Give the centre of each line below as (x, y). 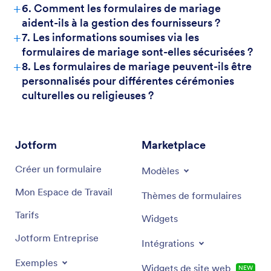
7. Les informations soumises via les (110, 37)
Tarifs (27, 215)
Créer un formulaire (58, 169)
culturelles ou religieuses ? (88, 95)
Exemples (36, 263)
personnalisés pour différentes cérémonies (128, 81)
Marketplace (174, 145)
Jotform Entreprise (57, 238)
